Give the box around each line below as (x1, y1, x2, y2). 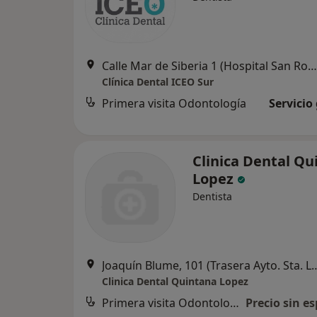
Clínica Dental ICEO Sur (102, 75, 214, 88)
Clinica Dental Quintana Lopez (102, 275, 248, 288)
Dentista (192, 190, 232, 203)
